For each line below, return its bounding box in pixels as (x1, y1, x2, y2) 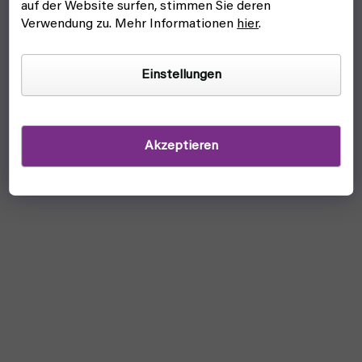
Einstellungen (141, 69, 221, 82)
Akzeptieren (144, 140, 218, 154)
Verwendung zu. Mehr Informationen (21, 18, 238, 32)
